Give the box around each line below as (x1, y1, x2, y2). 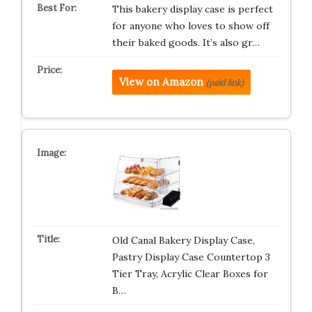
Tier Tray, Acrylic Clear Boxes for (111, 267, 268, 280)
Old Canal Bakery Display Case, (111, 234, 255, 247)
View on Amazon (118, 75, 203, 88)
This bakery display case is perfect (111, 3, 273, 15)
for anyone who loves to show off (111, 19, 270, 32)
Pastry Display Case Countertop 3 (111, 251, 270, 263)
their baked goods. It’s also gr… (111, 36, 260, 49)
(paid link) (205, 77, 244, 88)
